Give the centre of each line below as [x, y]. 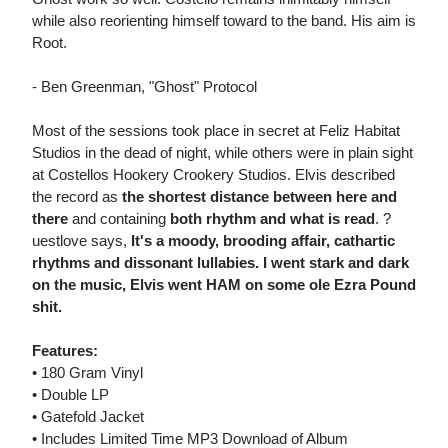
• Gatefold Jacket [88, 417]
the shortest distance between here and [259, 197]
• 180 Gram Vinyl [87, 373]
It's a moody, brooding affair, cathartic [263, 241]
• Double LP [70, 395]
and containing [119, 219]
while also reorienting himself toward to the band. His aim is [224, 21]
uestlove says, [81, 241]
